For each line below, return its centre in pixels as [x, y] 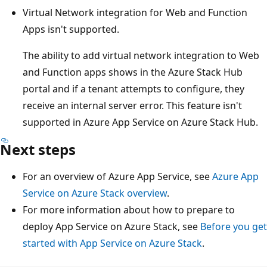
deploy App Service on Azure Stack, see [111, 226]
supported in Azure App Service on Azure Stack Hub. [140, 122]
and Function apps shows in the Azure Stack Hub [133, 72]
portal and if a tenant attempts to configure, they [133, 89]
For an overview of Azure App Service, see [117, 176]
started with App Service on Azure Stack [112, 243]
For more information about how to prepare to [129, 209]
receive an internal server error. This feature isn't [132, 105]
